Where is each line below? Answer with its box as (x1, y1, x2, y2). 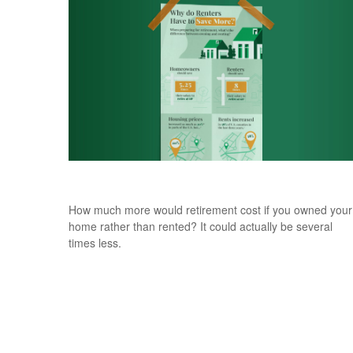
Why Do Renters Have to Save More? (69, 170, 318, 186)
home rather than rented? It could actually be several (69, 218, 333, 235)
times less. (69, 235, 121, 251)
